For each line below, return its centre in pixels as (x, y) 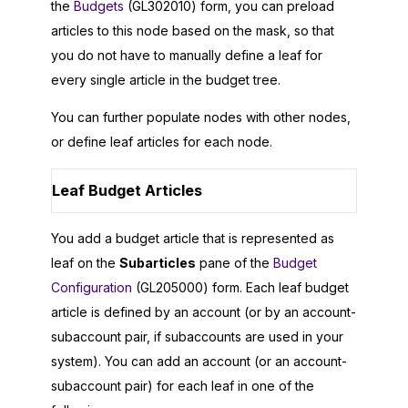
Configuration (92, 288)
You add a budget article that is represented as (193, 239)
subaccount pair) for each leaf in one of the (183, 386)
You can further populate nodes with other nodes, (201, 117)
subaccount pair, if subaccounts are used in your (197, 337)
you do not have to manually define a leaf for (187, 55)
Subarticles (158, 263)
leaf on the (85, 263)
